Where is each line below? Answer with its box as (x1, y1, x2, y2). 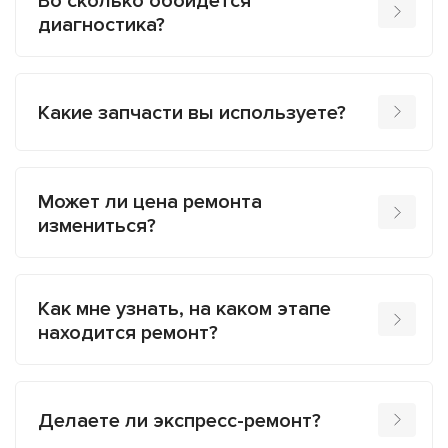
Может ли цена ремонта (38, 189, 262, 214)
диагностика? (38, 12, 165, 37)
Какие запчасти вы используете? (38, 101, 346, 126)
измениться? (38, 213, 156, 238)
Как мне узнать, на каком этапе (38, 296, 331, 321)
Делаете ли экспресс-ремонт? (38, 409, 321, 434)
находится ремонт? (38, 320, 218, 345)
